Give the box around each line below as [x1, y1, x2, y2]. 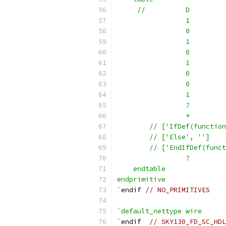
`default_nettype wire [117, 207, 202, 215]
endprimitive [117, 175, 165, 184]
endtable [117, 164, 165, 173]
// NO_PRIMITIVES [145, 186, 210, 194]
